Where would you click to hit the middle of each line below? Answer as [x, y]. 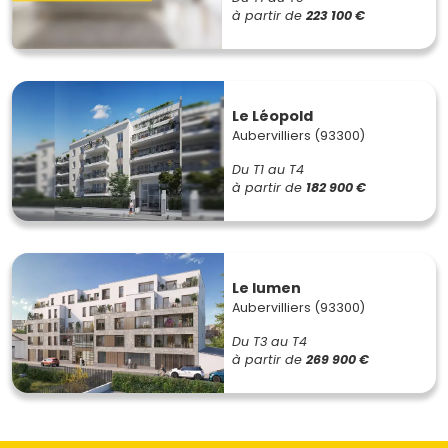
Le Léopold [272, 115]
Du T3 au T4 [269, 341]
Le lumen [266, 287]
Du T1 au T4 [268, 169]
